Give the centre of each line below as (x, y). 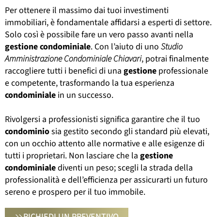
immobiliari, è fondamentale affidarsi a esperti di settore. (108, 22)
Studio (172, 46)
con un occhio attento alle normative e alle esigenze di (105, 143)
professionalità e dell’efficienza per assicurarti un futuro (106, 180)
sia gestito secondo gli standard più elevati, (129, 131)
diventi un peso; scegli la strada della (124, 168)
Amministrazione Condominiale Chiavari (73, 59)
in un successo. (85, 95)
